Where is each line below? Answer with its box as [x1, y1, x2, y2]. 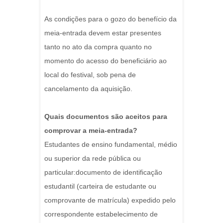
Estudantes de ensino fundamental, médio [44, 140, 177, 149]
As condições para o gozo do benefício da [44, 15, 177, 23]
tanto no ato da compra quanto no [44, 43, 152, 51]
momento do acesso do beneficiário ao [44, 57, 167, 65]
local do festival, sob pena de [44, 71, 136, 79]
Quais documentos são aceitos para [44, 112, 167, 121]
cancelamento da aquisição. [44, 85, 132, 93]
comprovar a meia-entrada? [44, 126, 137, 135]
